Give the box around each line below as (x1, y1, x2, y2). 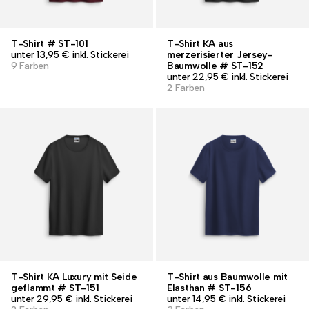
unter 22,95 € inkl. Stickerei (167, 71, 288, 83)
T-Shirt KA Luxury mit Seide (11, 271, 137, 283)
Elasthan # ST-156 (167, 282, 252, 294)
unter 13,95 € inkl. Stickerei (11, 49, 129, 61)
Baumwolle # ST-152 (167, 60, 263, 72)
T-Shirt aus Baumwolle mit (167, 271, 288, 283)
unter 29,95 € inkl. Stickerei (11, 293, 132, 305)
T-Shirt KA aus (167, 38, 234, 50)
